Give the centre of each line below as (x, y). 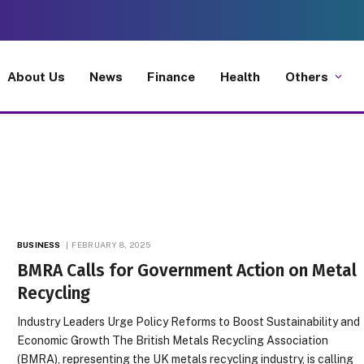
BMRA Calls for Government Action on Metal (187, 271)
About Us (36, 76)
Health (240, 76)
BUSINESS (39, 245)
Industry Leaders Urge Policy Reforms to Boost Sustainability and (189, 322)
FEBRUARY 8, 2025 (111, 245)
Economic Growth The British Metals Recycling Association (173, 340)
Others (307, 76)
